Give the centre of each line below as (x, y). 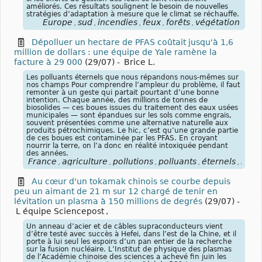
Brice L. (139, 62)
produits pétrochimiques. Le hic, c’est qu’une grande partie (132, 130)
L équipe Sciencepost (60, 211)
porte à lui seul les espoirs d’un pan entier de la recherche (129, 241)
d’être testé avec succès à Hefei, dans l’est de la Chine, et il (131, 234)
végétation (218, 22)
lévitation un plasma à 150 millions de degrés (108, 201)
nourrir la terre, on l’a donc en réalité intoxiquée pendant (127, 145)
